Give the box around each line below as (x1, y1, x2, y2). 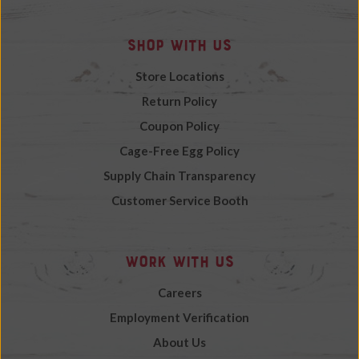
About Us (153, 335, 206, 350)
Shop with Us (127, 35, 232, 54)
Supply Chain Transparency (103, 168, 256, 184)
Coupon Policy (139, 119, 220, 134)
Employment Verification (110, 310, 249, 325)
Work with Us (125, 252, 234, 272)
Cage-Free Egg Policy (119, 143, 240, 159)
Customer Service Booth (111, 193, 248, 208)
